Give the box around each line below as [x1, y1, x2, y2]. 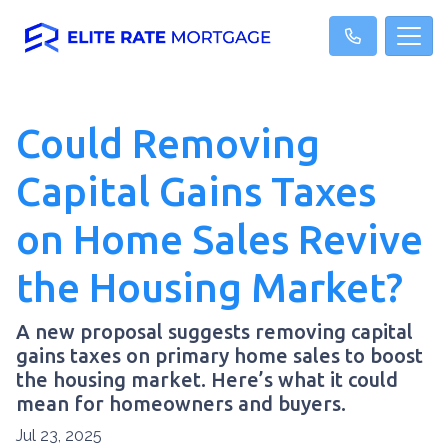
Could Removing [16, 121, 320, 166]
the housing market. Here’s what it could [16, 368, 398, 391]
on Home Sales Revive [16, 217, 423, 262]
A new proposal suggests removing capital [16, 320, 413, 343]
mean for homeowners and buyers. [16, 392, 346, 415]
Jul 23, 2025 [16, 426, 102, 445]
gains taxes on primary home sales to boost [16, 344, 423, 367]
